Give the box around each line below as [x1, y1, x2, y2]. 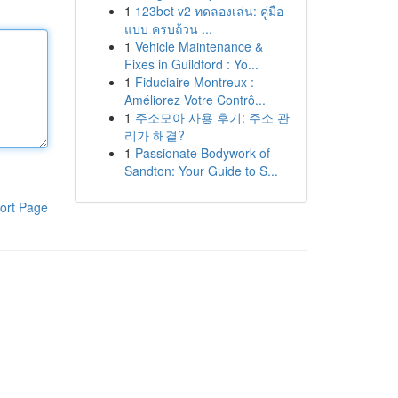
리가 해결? [123, 126, 185, 144]
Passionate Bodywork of [134, 144, 270, 162]
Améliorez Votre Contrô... [123, 91, 266, 108]
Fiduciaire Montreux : [134, 73, 254, 91]
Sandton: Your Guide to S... [123, 162, 278, 179]
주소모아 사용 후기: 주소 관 [134, 108, 290, 126]
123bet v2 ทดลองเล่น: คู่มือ [134, 2, 283, 20]
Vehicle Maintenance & [134, 37, 263, 55]
